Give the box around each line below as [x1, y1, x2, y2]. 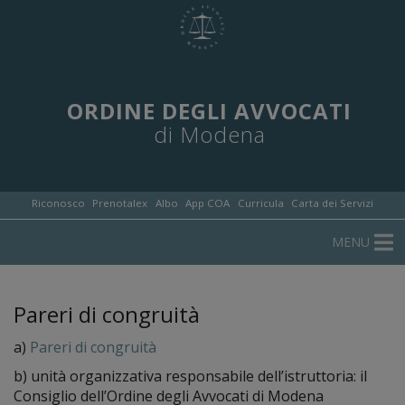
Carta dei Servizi [291, 196, 374, 210]
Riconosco [31, 196, 85, 210]
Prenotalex [92, 196, 148, 210]
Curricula [237, 196, 284, 210]
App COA [185, 196, 231, 210]
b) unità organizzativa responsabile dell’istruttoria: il [14, 366, 367, 386]
